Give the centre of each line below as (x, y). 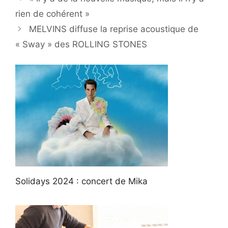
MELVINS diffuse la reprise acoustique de (114, 29)
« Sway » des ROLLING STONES (81, 44)
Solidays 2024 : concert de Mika (81, 181)
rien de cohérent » (52, 13)
